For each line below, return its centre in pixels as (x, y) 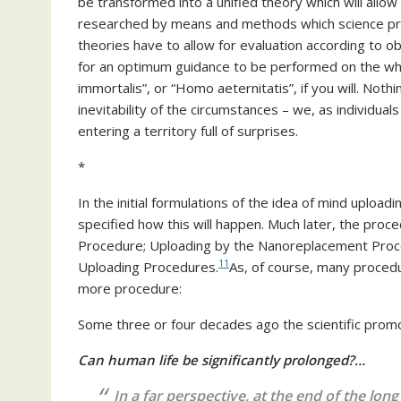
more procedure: (130, 288)
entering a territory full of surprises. (188, 131)
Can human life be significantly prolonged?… (222, 360)
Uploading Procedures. (148, 267)
